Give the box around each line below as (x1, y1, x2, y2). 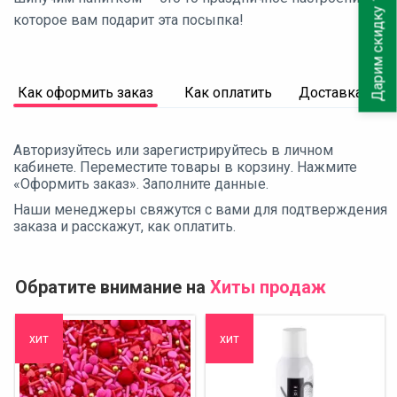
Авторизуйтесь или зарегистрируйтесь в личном (13, 141, 333, 159)
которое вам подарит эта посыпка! (13, 11, 244, 28)
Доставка (299, 83, 362, 101)
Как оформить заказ (18, 83, 153, 101)
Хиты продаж (210, 276, 326, 298)
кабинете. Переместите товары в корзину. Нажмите (13, 158, 357, 175)
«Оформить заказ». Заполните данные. (13, 175, 269, 192)
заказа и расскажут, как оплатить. (13, 217, 236, 235)
